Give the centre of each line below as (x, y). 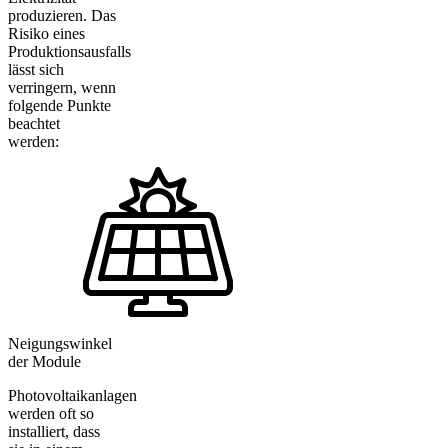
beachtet (34, 124)
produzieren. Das (62, 16)
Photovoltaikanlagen (72, 395)
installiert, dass (54, 431)
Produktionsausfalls (69, 52)
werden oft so (51, 413)
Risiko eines (46, 34)
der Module (44, 361)
